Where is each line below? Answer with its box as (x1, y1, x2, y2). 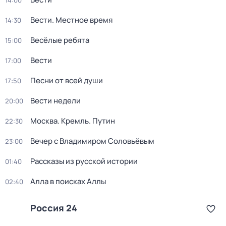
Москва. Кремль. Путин (30, 116, 115, 126)
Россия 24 (30, 202, 77, 214)
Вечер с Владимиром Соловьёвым (30, 136, 154, 146)
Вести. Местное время (30, 15, 112, 25)
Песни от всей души (30, 75, 103, 86)
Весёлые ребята (30, 35, 89, 45)
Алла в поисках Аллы (30, 176, 106, 187)
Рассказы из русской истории (30, 156, 138, 166)
